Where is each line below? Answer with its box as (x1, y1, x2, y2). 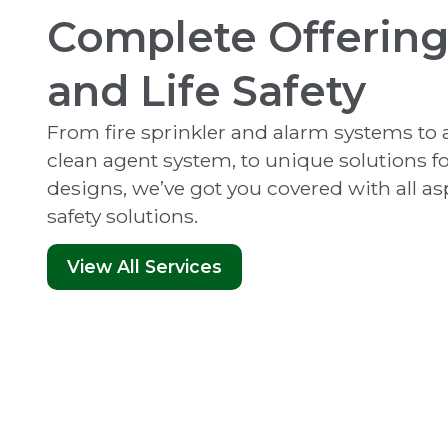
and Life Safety (47, 65, 366, 116)
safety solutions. (47, 203, 198, 228)
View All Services (67, 255, 222, 277)
